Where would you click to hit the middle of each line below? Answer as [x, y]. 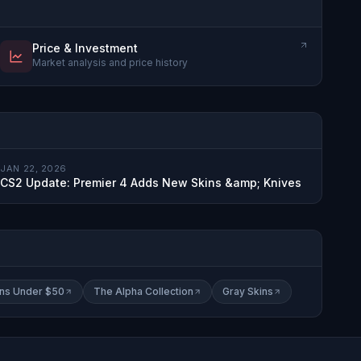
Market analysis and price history [110, 62]
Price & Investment [85, 48]
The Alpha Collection [143, 291]
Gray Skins [248, 291]
